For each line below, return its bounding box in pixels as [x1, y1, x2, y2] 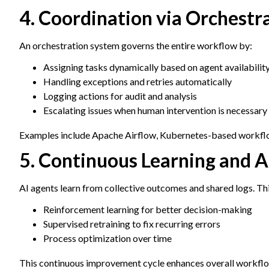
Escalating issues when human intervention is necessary [43, 104, 267, 116]
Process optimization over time [43, 232, 172, 244]
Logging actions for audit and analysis [43, 90, 197, 101]
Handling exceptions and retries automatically [43, 76, 232, 87]
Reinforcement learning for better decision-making [43, 204, 252, 215]
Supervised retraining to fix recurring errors [43, 218, 220, 229]
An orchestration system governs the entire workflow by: [19, 40, 252, 51]
